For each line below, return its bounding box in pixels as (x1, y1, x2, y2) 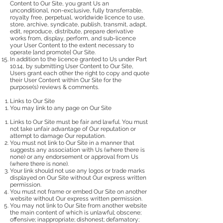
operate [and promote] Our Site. (10, 48, 96, 56)
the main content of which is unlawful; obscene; (10, 209, 141, 216)
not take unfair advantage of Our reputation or (10, 125, 136, 132)
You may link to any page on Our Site (10, 104, 111, 111)
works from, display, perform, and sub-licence (10, 34, 136, 42)
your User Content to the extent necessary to (10, 41, 134, 49)
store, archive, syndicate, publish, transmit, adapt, (10, 20, 147, 28)
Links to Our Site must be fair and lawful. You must (10, 118, 148, 125)
